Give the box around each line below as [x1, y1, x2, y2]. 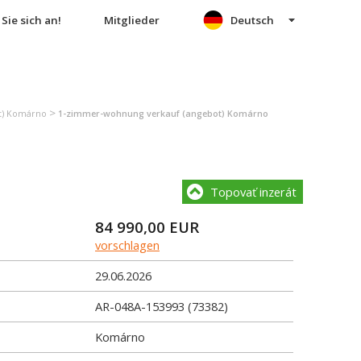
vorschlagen [95, 237, 160, 253]
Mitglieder [103, 13, 160, 27]
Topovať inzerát [210, 184, 297, 200]
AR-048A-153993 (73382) [95, 298, 228, 314]
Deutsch [230, 13, 274, 27]
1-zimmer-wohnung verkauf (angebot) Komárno [58, 108, 268, 119]
